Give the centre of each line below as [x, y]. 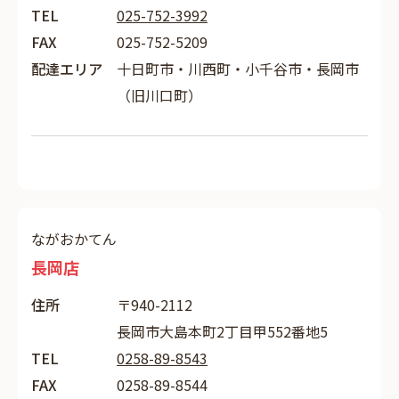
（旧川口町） [159, 95]
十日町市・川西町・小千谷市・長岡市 [238, 69]
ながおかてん [74, 239]
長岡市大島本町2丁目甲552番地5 [222, 331]
